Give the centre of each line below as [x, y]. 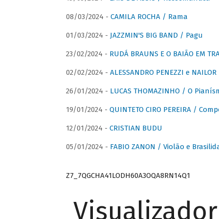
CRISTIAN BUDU [136, 128]
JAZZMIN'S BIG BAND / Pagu [156, 35]
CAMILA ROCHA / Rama [149, 17]
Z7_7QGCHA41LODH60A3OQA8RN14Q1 [128, 175]
